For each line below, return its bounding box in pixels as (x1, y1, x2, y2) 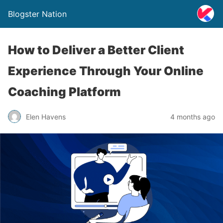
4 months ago (170, 112, 215, 121)
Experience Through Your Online (8, 64, 204, 78)
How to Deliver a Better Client (8, 43, 184, 57)
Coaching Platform (8, 85, 121, 99)
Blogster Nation (8, 9, 67, 19)
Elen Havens (26, 112, 66, 121)
